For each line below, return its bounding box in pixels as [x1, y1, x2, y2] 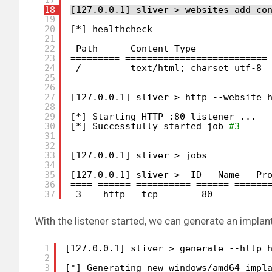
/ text [76, 62, 152, 73]
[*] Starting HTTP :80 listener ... [70, 110, 256, 122]
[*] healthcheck [70, 23, 152, 35]
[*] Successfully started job [70, 120, 229, 132]
